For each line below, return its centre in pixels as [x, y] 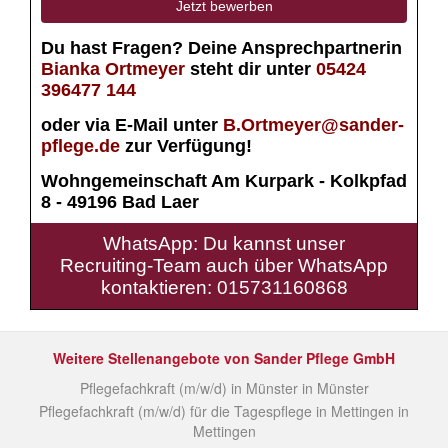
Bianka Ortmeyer [113, 69]
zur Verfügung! [188, 146]
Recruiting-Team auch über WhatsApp [224, 265]
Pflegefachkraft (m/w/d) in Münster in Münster [224, 388]
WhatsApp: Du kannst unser [224, 243]
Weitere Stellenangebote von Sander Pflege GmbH [224, 358]
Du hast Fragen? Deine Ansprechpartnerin [221, 48]
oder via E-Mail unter [129, 125]
